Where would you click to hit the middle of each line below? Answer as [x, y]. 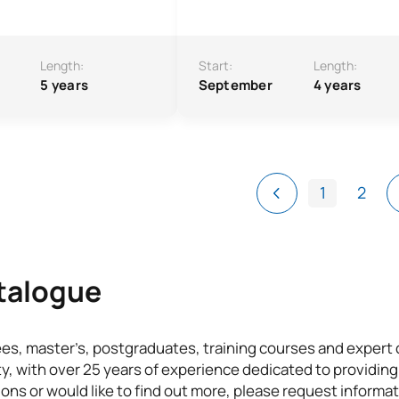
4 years [337, 85]
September [235, 85]
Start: [215, 65]
